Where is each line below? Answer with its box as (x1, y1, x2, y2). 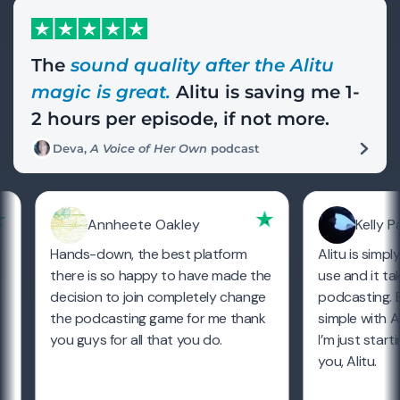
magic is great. (31, 80, 171, 103)
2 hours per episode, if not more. (31, 107, 329, 129)
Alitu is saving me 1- (171, 80, 360, 103)
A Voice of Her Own (90, 140, 207, 155)
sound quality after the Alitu (71, 54, 334, 76)
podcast (207, 140, 260, 155)
